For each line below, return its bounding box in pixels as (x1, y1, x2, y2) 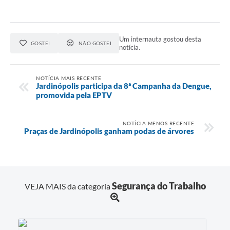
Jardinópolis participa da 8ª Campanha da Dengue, (36, 81, 212, 90)
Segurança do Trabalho (111, 180, 206, 192)
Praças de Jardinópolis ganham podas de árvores (24, 126, 194, 136)
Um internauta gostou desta (119, 35, 202, 44)
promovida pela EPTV (36, 90, 112, 100)
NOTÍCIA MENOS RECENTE (122, 120, 194, 126)
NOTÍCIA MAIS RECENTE (36, 74, 101, 81)
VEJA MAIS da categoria (24, 181, 112, 191)
